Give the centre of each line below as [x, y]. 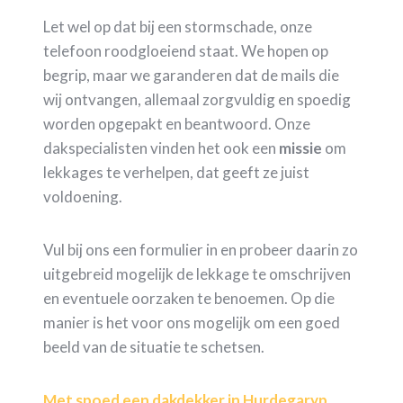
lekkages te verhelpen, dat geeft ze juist [176, 172]
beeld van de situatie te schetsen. [154, 346]
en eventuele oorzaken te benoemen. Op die [189, 298]
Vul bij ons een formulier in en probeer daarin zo [201, 249]
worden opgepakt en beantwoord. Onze [177, 123]
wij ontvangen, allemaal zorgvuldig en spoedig [197, 99]
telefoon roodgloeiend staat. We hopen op [186, 50]
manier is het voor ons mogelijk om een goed [192, 322]
